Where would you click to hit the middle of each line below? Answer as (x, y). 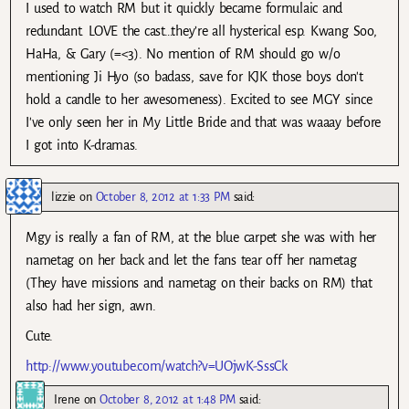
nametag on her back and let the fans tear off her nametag (191, 260)
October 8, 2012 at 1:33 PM (163, 196)
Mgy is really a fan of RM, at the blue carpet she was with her (201, 237)
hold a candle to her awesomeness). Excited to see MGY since (199, 100)
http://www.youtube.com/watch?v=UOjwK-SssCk (157, 366)
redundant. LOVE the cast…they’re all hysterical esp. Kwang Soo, (201, 31)
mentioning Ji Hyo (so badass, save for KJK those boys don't (194, 77)
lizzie (64, 196)
